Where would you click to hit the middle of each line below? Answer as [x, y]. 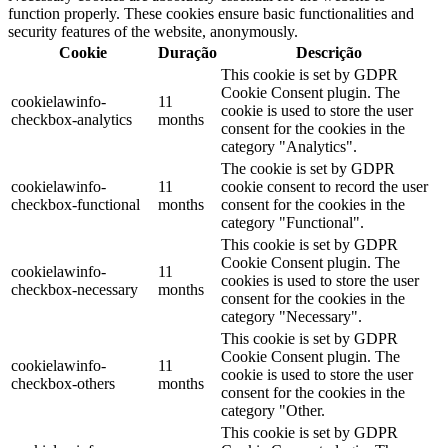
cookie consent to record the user [324, 186]
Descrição [329, 52]
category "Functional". [292, 222]
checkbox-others [63, 383]
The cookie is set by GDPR [308, 168]
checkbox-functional [75, 204]
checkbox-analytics [71, 119]
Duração [187, 52]
